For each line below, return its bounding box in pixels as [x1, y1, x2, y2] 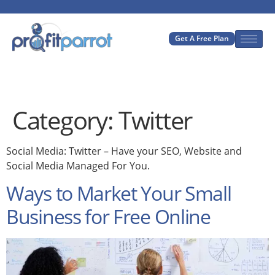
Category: [12, 103, 118, 137]
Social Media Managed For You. [6, 158, 150, 172]
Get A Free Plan [175, 33, 229, 44]
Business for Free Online [6, 203, 211, 230]
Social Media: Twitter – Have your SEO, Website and [6, 144, 242, 158]
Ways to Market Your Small [6, 180, 231, 207]
